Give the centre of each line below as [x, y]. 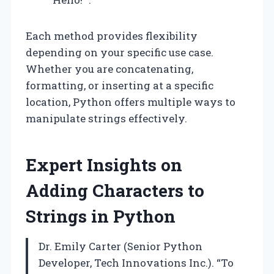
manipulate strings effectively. [106, 118]
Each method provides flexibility [112, 35]
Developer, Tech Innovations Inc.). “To [136, 262]
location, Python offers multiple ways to [131, 102]
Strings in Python [101, 216]
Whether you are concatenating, [109, 68]
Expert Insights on [104, 165]
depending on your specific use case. [120, 52]
